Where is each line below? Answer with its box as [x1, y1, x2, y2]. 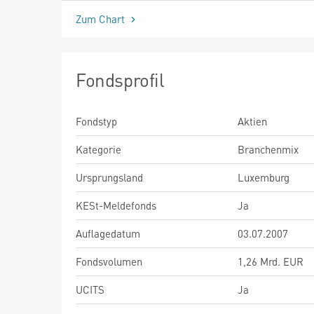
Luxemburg [238, 170, 289, 184]
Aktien [238, 114, 267, 128]
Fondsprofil [76, 67, 165, 91]
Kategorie [76, 142, 121, 156]
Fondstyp [76, 114, 117, 128]
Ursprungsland [76, 170, 143, 184]
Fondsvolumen [76, 254, 142, 268]
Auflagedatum [76, 226, 140, 240]
